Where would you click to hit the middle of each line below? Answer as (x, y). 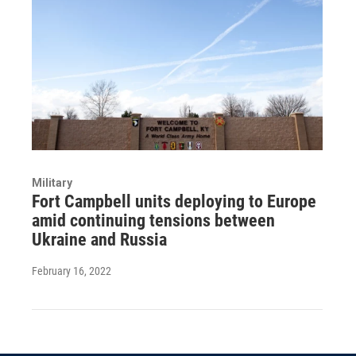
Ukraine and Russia (99, 240)
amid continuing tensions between (153, 221)
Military (52, 183)
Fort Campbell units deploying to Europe (174, 202)
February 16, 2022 (72, 271)
